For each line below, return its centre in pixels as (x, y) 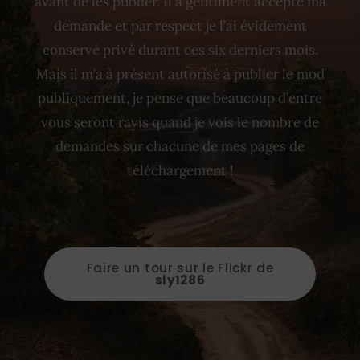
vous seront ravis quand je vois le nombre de (180, 122)
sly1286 (180, 280)
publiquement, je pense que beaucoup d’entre (180, 98)
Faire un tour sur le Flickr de (180, 268)
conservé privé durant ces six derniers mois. (180, 50)
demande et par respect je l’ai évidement (180, 26)
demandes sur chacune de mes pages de (180, 146)
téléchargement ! (180, 170)
